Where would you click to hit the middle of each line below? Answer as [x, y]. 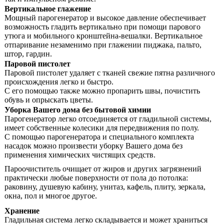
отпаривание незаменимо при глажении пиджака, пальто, [103, 45]
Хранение [22, 211]
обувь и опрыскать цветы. [49, 100]
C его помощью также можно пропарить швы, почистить [102, 91]
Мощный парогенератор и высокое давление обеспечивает [105, 18]
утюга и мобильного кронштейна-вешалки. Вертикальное [103, 36]
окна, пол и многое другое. [51, 196]
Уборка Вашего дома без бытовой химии [78, 110]
